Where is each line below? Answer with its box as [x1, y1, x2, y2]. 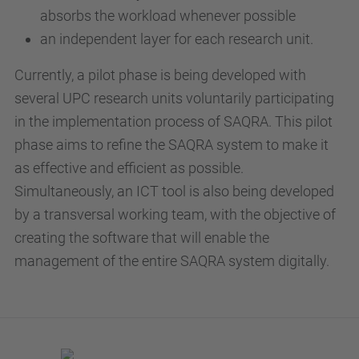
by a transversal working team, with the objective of [14, 206, 336, 223]
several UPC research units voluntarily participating [14, 90, 334, 107]
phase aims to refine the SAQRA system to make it [14, 136, 329, 153]
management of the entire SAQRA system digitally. [14, 252, 329, 269]
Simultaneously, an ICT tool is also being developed [14, 183, 334, 200]
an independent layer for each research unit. [40, 30, 313, 47]
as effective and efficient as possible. [14, 159, 244, 176]
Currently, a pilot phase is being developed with [14, 67, 306, 83]
